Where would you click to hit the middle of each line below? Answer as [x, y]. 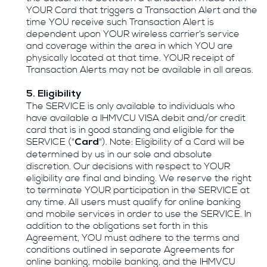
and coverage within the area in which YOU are [130, 46]
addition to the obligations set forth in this [117, 226]
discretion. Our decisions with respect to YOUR [128, 167]
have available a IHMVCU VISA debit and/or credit [136, 119]
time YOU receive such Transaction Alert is [120, 23]
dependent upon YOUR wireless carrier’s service [133, 35]
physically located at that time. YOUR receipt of [131, 58]
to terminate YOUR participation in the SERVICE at [138, 191]
